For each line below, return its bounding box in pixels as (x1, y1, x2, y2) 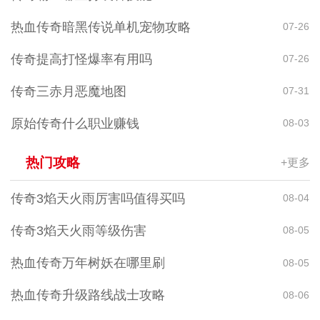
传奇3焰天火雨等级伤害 (10, 223, 146, 238)
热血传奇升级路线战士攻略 (10, 288, 165, 303)
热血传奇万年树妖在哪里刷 (10, 256, 165, 270)
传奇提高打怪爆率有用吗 (10, 51, 152, 66)
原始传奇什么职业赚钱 (10, 116, 139, 131)
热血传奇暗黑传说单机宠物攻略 (10, 19, 191, 34)
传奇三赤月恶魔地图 (10, 84, 126, 99)
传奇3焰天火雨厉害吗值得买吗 (10, 191, 185, 206)
